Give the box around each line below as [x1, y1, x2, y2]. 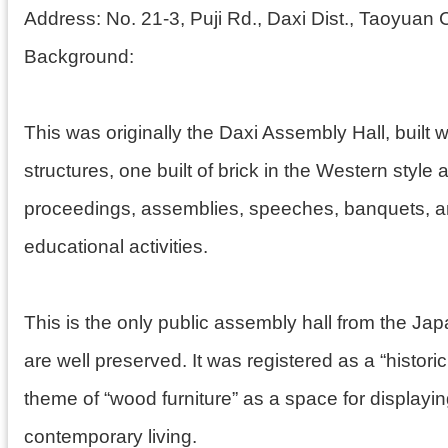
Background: [24, 45, 134, 68]
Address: [24, 7, 106, 30]
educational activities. [24, 235, 208, 258]
